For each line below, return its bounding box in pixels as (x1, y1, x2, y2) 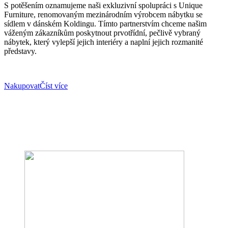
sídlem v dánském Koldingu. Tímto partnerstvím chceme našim (4, 19, 207, 28)
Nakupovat (4, 81, 40, 90)
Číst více (40, 81, 68, 90)
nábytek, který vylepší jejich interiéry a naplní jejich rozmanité (4, 37, 203, 46)
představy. (4, 46, 37, 55)
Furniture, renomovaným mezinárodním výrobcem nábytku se (4, 10, 203, 19)
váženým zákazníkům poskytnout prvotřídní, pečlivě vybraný (4, 28, 201, 37)
